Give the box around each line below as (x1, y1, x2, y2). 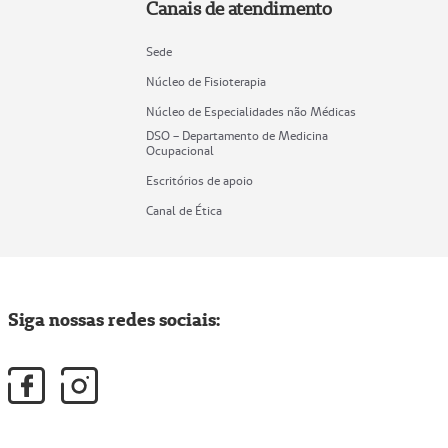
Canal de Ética (146, 203, 223, 219)
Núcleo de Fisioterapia (146, 74, 267, 90)
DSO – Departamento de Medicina (146, 128, 329, 144)
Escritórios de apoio (146, 173, 254, 189)
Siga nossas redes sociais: (8, 308, 221, 332)
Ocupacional (146, 143, 215, 159)
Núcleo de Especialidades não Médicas (146, 104, 357, 120)
